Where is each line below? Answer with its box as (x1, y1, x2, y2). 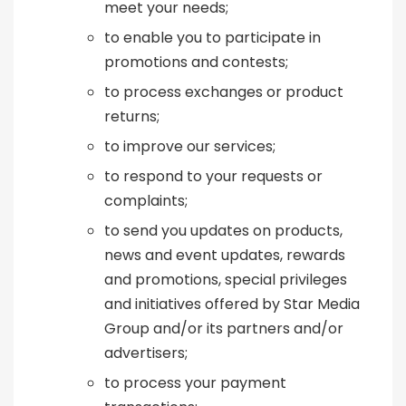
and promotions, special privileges (104, 269, 347, 291)
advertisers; (104, 343, 188, 364)
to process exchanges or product (104, 82, 343, 103)
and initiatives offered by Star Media (104, 294, 360, 315)
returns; (104, 106, 159, 128)
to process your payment (104, 372, 286, 394)
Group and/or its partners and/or (104, 318, 343, 340)
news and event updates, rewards (104, 245, 345, 266)
